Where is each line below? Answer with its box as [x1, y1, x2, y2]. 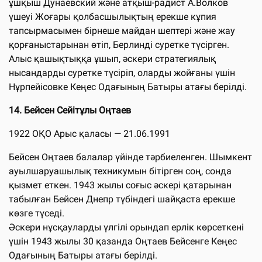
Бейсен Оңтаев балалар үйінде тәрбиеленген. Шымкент [9, 151, 252, 163]
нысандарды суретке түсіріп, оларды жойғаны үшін [9, 67, 235, 78]
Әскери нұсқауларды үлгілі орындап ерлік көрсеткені [9, 221, 244, 233]
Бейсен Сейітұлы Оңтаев [22, 104, 131, 116]
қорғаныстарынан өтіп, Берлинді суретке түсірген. [9, 39, 229, 50]
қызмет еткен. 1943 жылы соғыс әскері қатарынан [9, 179, 232, 191]
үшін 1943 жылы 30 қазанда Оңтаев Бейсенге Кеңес [9, 235, 237, 247]
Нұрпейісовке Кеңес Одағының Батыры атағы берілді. [9, 81, 249, 92]
